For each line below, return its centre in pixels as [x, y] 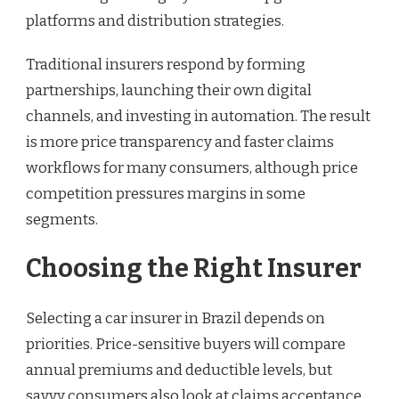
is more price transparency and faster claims [180, 142]
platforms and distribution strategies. [155, 20]
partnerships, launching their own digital [169, 90]
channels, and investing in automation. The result [198, 116]
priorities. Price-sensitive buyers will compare [186, 344]
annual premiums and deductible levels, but [179, 370]
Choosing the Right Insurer [194, 269]
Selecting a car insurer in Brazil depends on [175, 318]
